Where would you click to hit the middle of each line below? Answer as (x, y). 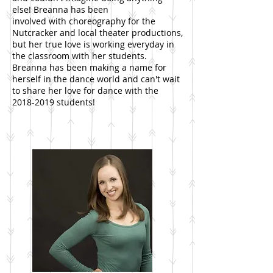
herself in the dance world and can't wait (96, 79)
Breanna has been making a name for (89, 67)
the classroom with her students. (80, 56)
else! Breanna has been (60, 9)
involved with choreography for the (84, 21)
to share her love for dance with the (85, 90)
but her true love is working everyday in (93, 44)
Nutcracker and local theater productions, (97, 33)
